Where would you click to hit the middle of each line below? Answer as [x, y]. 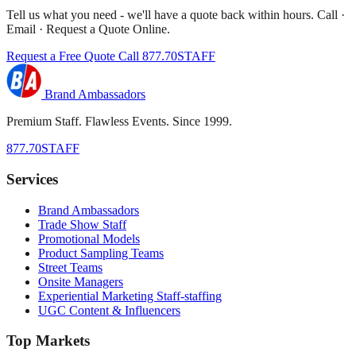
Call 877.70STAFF [167, 56]
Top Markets [48, 341]
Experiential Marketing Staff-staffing [130, 296]
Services [32, 179]
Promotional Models [89, 238]
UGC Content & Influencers [109, 310]
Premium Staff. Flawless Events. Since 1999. [119, 122]
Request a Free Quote [62, 56]
